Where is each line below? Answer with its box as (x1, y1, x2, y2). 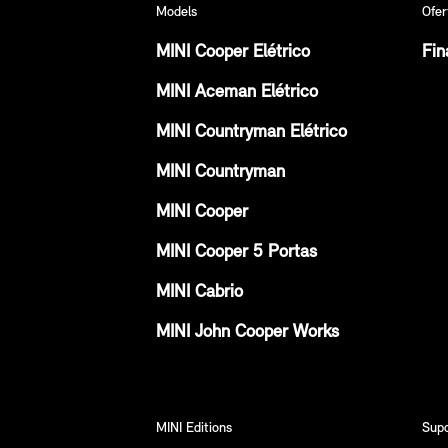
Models (156, 4, 197, 20)
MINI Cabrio (156, 282, 243, 302)
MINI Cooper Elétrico (156, 42, 310, 62)
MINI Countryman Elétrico (156, 122, 347, 142)
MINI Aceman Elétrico (156, 82, 318, 102)
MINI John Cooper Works (156, 322, 339, 342)
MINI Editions (156, 420, 232, 436)
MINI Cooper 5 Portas (156, 242, 317, 262)
